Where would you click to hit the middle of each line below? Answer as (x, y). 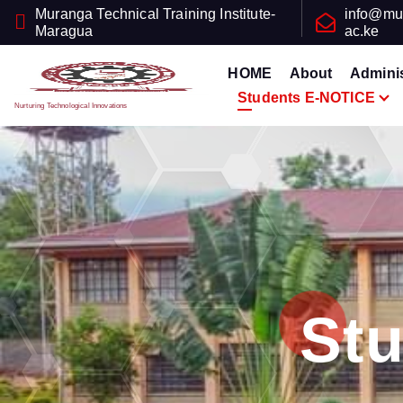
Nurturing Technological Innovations (71, 105)
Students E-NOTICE (306, 98)
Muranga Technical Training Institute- (156, 14)
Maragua (64, 31)
